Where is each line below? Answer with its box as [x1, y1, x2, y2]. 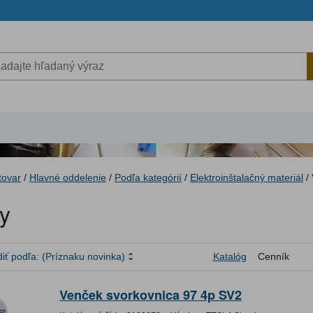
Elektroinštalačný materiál [190, 172, 303, 183]
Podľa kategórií [115, 172, 182, 183]
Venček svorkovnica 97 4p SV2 [59, 286, 242, 305]
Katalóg [212, 251, 247, 263]
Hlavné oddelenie [29, 172, 106, 183]
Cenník [257, 251, 289, 263]
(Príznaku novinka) [42, 251, 125, 263]
